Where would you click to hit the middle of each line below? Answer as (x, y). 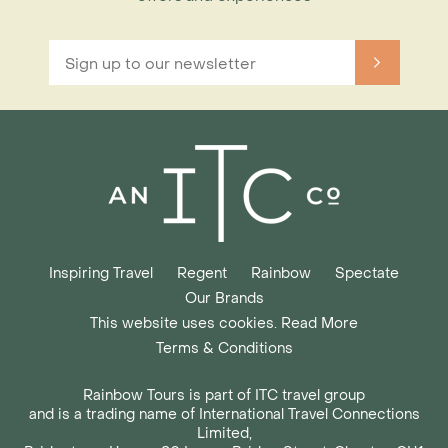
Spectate (367, 273)
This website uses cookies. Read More (224, 323)
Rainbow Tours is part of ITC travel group (224, 395)
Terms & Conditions (224, 348)
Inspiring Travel (101, 273)
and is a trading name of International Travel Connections (224, 414)
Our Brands (224, 298)
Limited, (224, 433)
